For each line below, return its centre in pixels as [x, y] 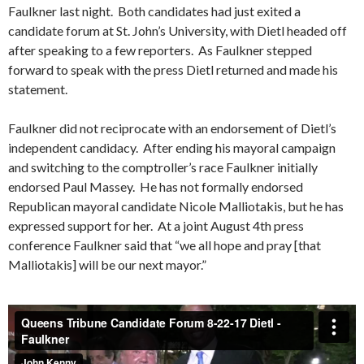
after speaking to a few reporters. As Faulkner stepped [160, 50]
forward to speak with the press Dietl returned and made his [173, 69]
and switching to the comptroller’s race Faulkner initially [163, 167]
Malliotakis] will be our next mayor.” [107, 264]
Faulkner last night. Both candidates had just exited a [154, 11]
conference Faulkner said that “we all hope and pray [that [165, 245]
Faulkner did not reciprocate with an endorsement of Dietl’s [172, 128]
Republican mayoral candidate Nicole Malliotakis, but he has [176, 206]
